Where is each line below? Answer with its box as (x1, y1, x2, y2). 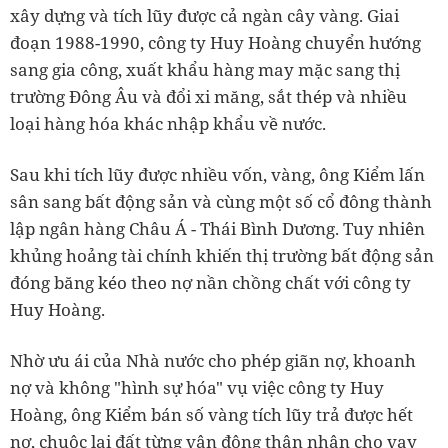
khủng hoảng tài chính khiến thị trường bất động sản (10, 243, 434, 267)
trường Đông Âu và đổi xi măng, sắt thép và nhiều (10, 84, 407, 108)
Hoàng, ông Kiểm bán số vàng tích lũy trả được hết (10, 402, 413, 426)
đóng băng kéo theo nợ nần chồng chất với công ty (10, 270, 411, 294)
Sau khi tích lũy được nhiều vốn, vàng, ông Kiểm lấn (10, 162, 425, 186)
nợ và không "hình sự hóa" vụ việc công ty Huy (10, 375, 384, 399)
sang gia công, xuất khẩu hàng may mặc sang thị (10, 57, 400, 81)
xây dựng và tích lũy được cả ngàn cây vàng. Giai (10, 3, 399, 27)
